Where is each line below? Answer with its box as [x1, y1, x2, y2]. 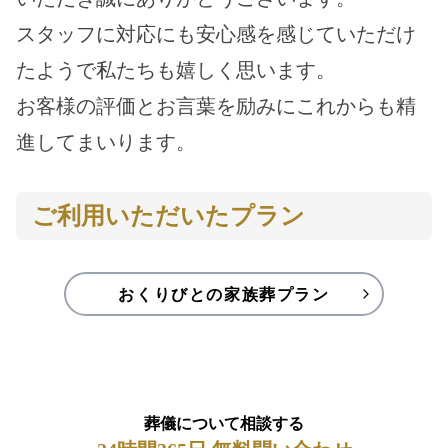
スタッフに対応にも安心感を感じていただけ [16, 22, 416, 46]
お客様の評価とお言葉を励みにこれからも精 [16, 94, 416, 118]
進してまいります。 [16, 130, 196, 154]
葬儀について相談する [144, 415, 304, 432]
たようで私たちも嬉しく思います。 [16, 58, 336, 82]
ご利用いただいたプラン [32, 201, 305, 230]
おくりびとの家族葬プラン [118, 284, 330, 304]
